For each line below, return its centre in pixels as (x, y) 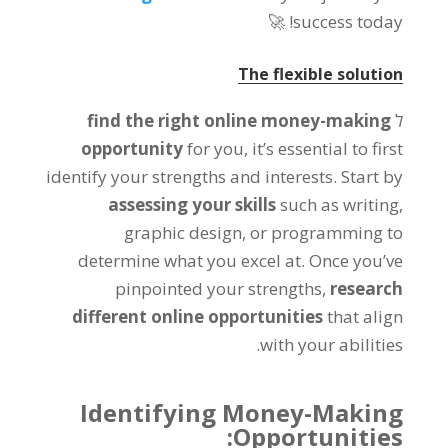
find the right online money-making (239, 120)
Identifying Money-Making (242, 412)
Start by (372, 176)
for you (216, 148)
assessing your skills (192, 204)
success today (348, 21)
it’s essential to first (328, 148)
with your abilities (332, 344)
